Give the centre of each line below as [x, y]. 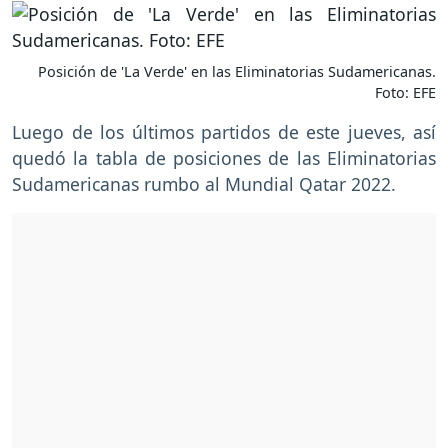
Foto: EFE [405, 93]
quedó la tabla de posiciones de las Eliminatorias [224, 158]
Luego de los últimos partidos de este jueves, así [224, 132]
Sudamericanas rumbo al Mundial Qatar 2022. [204, 184]
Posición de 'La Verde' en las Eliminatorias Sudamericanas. [237, 72]
